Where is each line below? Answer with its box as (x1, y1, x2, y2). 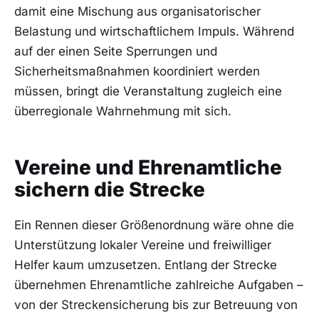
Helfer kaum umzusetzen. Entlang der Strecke (14, 257, 277, 272)
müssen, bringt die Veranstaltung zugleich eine (14, 83, 282, 98)
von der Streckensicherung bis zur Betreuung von (14, 297, 298, 312)
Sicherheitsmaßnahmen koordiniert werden (14, 63, 260, 78)
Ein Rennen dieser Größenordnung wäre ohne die (14, 217, 294, 232)
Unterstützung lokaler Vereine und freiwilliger (14, 237, 271, 252)
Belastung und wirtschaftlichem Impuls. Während (14, 23, 294, 38)
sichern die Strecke (14, 177, 205, 202)
